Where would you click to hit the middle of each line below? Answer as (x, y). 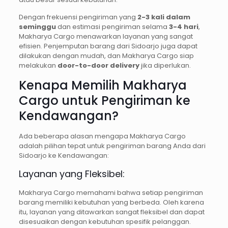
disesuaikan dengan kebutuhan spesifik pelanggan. (105, 221)
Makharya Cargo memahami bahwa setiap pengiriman (111, 192)
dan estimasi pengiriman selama (112, 26)
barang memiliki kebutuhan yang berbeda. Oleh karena (111, 202)
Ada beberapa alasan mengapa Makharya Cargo (102, 136)
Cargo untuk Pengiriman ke (104, 100)
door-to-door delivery (98, 65)
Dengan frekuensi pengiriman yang (78, 17)
